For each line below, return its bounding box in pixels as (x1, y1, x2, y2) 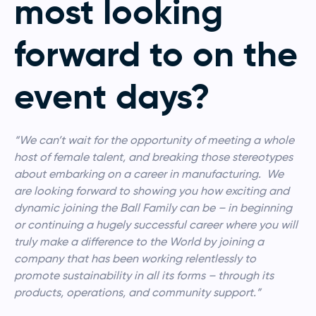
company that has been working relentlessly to (14, 251, 256, 265)
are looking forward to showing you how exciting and (14, 183, 289, 197)
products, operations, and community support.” (14, 285, 261, 299)
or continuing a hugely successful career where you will (14, 217, 298, 231)
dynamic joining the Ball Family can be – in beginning (14, 200, 292, 214)
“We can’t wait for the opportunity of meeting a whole (14, 133, 294, 147)
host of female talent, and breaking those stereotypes (14, 150, 293, 164)
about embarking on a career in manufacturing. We (14, 166, 284, 181)
